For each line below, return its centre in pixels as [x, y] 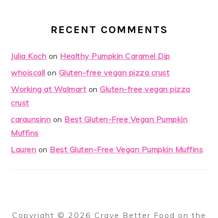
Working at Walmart [49, 89]
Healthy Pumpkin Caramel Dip [115, 56]
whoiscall [28, 72]
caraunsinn [31, 119]
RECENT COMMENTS [109, 29]
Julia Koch [29, 56]
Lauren [24, 149]
